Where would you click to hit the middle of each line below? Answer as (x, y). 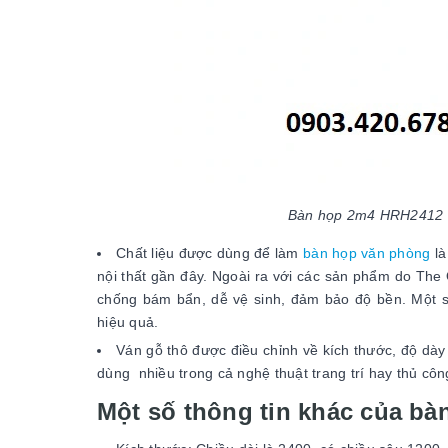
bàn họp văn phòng (367, 252)
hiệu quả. (128, 321)
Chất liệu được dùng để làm (210, 252)
